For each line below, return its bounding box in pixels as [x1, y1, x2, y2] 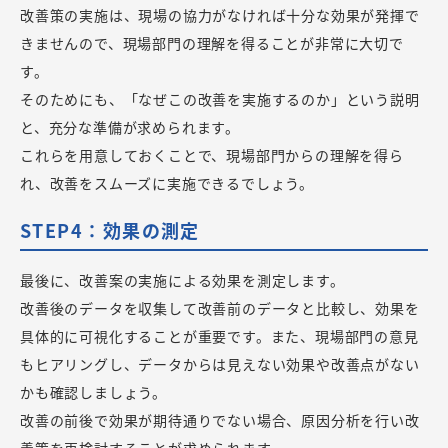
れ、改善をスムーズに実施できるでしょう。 [20, 172, 314, 193]
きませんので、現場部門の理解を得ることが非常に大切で [20, 32, 404, 53]
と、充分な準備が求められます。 [20, 116, 240, 137]
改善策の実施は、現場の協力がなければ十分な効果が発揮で [20, 4, 420, 25]
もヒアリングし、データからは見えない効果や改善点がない [20, 353, 420, 374]
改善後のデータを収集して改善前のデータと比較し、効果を [20, 297, 420, 318]
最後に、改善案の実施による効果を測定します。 [20, 269, 345, 290]
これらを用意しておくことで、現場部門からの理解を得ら [20, 144, 404, 165]
